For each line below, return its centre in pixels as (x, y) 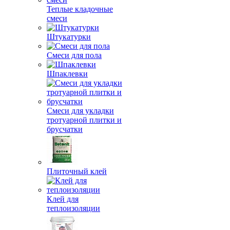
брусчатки (65, 129)
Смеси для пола (74, 55)
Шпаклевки (67, 74)
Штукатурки (69, 37)
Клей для (63, 199)
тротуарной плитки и (84, 120)
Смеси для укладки (80, 111)
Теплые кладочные (80, 9)
